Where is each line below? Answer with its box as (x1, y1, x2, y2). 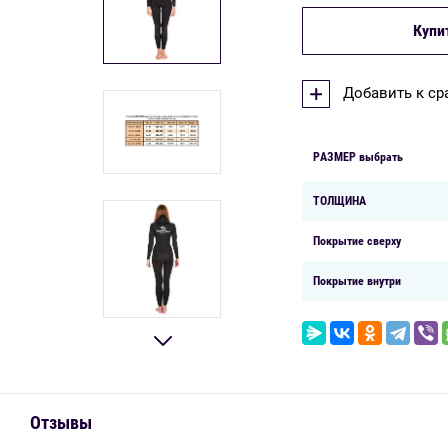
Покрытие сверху (313, 233, 401, 248)
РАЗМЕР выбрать (313, 149, 403, 164)
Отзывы (30, 412, 92, 434)
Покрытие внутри (313, 273, 401, 288)
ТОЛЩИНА (313, 193, 366, 208)
